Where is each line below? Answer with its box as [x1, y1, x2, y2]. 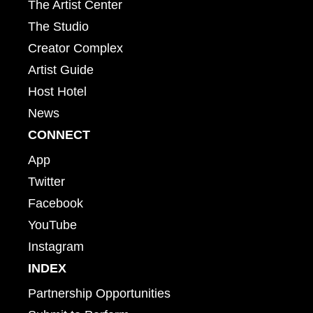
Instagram [28, 239, 84, 254]
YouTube [28, 217, 77, 232]
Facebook [28, 196, 83, 210]
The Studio [28, 19, 89, 34]
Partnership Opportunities [28, 286, 170, 300]
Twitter [28, 174, 65, 189]
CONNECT [28, 127, 90, 142]
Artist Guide [28, 62, 94, 77]
